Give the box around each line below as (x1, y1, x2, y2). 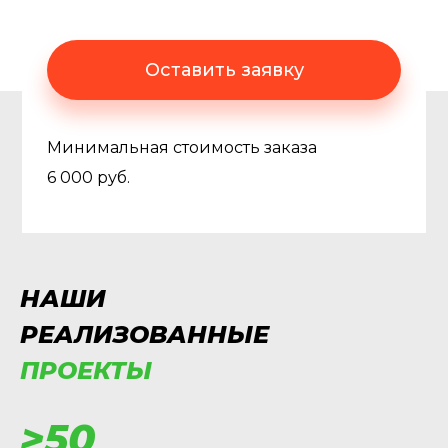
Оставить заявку (144, 59, 304, 81)
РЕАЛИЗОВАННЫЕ (20, 320, 269, 349)
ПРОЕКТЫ (20, 356, 152, 385)
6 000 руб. (47, 168, 130, 187)
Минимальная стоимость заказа (47, 138, 317, 157)
